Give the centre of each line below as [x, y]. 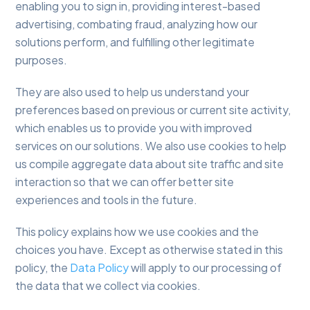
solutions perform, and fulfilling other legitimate [135, 42]
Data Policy [100, 268]
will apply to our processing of [206, 268]
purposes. [42, 60]
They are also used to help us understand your [133, 92]
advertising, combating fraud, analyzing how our [137, 24]
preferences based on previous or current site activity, [153, 110]
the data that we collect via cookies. [108, 286]
